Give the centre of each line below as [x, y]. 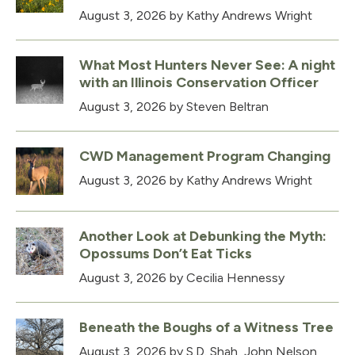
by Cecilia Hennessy [225, 278]
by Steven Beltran [218, 107]
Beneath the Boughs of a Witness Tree [206, 328]
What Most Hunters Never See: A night [207, 65]
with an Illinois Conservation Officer [199, 83]
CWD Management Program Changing [205, 157]
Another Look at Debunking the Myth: [203, 237]
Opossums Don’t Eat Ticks [166, 254]
